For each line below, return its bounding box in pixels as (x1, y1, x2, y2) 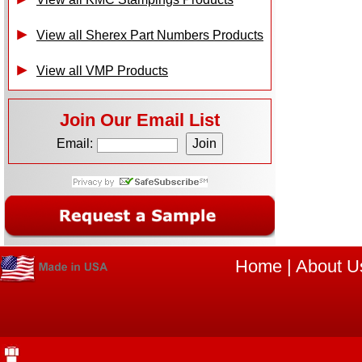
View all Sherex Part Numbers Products (36, 28, 263, 42)
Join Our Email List (60, 110, 220, 130)
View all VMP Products (36, 64, 168, 78)
